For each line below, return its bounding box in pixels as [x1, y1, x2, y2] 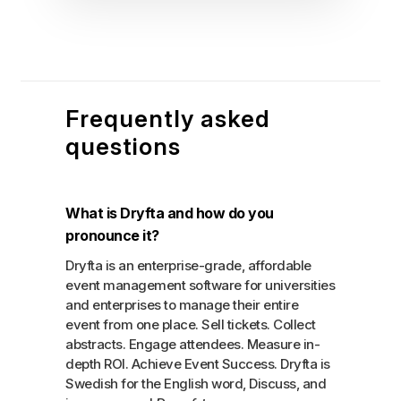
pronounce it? [65, 226, 159, 244]
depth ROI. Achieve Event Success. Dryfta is [65, 354, 330, 372]
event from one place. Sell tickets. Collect [65, 315, 316, 333]
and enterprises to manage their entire [65, 295, 299, 313]
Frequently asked [65, 104, 271, 132]
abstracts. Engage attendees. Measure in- [65, 335, 320, 353]
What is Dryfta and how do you [65, 203, 274, 222]
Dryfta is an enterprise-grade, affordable [65, 256, 311, 274]
